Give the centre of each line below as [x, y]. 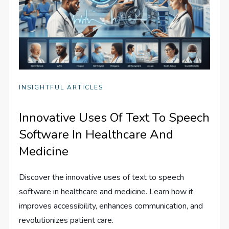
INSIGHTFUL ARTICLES [61, 87]
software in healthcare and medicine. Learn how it [106, 191]
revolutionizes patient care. [66, 220]
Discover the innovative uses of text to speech [102, 177]
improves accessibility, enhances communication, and [111, 206]
